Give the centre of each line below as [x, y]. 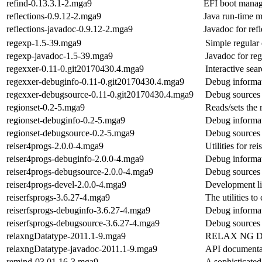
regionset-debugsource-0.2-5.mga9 [70, 133]
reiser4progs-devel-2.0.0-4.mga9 [66, 184]
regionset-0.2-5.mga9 [46, 107]
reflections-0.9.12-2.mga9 [54, 16]
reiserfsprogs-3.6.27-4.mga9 [58, 197]
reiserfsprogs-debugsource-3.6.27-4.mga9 [83, 223]
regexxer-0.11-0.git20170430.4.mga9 [75, 68]
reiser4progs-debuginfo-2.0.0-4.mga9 [75, 158]
